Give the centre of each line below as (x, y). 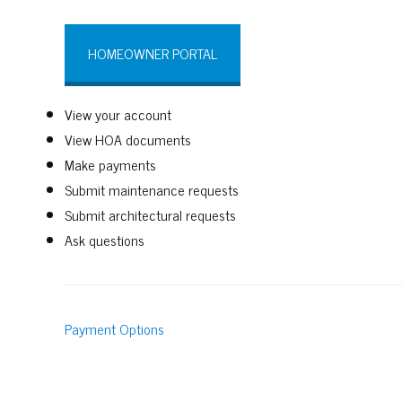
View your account (118, 114)
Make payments (110, 164)
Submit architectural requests (150, 214)
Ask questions (105, 239)
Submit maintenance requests (152, 189)
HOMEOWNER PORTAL (153, 52)
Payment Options (114, 328)
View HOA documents (128, 139)
